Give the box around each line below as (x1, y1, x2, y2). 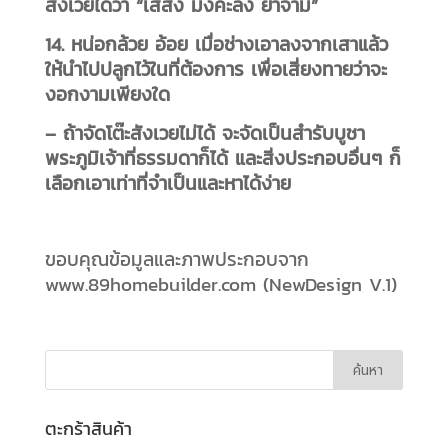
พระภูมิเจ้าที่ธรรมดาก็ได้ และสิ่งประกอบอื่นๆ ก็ (44, 143, 401, 172)
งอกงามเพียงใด (44, 79, 170, 108)
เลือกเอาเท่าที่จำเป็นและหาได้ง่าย (44, 168, 291, 197)
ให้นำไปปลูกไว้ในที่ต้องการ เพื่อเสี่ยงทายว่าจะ (44, 54, 387, 83)
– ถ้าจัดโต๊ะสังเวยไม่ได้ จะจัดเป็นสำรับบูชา (44, 118, 365, 147)
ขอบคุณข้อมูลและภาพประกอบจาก (44, 244, 309, 273)
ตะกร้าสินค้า (44, 414, 132, 442)
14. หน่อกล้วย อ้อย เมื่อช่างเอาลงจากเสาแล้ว (44, 29, 388, 58)
